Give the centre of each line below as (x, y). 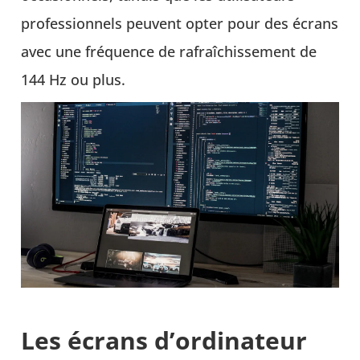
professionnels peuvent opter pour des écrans (180, 23)
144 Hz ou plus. (74, 79)
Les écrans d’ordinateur (164, 340)
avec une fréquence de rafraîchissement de (169, 51)
